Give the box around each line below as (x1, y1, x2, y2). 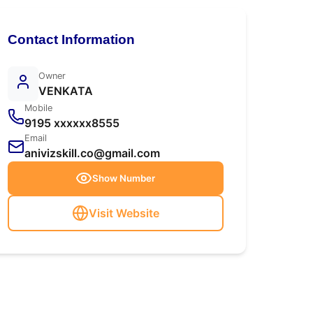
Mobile (24, 103, 52, 113)
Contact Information (7, 32, 135, 47)
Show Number (92, 173, 156, 184)
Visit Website (88, 206, 159, 220)
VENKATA (38, 83, 93, 98)
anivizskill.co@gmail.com (24, 146, 160, 160)
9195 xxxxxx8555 (24, 116, 119, 130)
